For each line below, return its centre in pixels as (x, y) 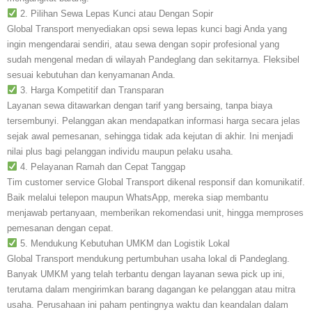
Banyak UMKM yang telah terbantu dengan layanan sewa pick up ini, (146, 274)
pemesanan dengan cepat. (60, 228)
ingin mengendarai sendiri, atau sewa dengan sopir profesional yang (143, 44)
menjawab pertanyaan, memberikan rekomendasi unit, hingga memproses (155, 212)
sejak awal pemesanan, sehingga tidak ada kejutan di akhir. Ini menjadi (150, 136)
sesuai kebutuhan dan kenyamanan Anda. (91, 75)
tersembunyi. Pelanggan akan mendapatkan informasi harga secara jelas (154, 120)
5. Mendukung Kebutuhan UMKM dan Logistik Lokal (123, 243)
